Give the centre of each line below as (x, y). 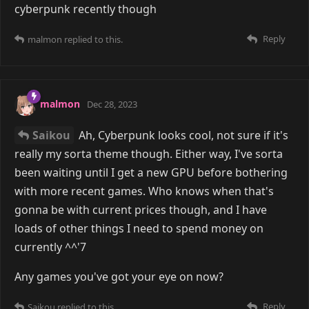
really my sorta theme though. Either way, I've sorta (149, 153)
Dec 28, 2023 (112, 104)
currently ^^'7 (50, 247)
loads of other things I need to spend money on (139, 228)
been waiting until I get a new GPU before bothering (151, 172)
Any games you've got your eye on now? (119, 276)
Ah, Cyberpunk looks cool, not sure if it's (182, 135)
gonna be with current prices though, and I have (141, 209)
